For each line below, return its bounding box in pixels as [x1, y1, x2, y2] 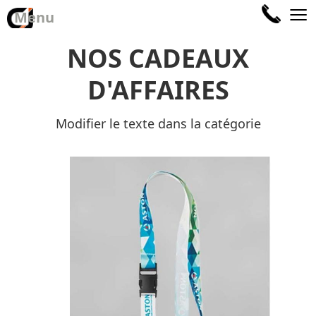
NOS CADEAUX [67, 41, 249, 75]
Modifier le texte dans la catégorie [55, 115, 261, 132]
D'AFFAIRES [87, 73, 229, 107]
